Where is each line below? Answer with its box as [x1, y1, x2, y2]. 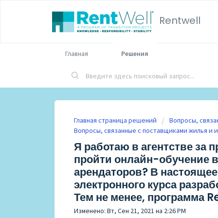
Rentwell [159, 14, 200, 27]
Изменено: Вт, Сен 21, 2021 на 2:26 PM [74, 206, 186, 215]
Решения [121, 49, 148, 58]
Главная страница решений [74, 116, 158, 125]
